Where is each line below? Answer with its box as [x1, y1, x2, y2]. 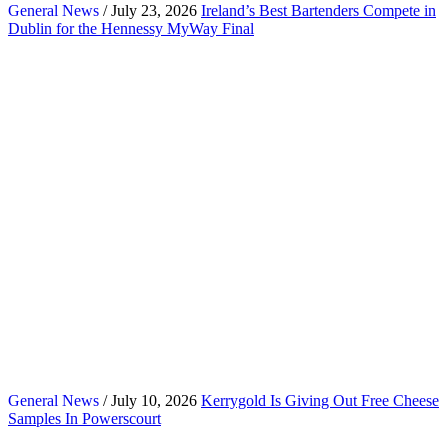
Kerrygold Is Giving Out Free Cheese [201, 391, 439, 409]
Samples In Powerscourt [8, 409, 161, 427]
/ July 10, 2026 [99, 391, 197, 409]
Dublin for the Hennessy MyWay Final [8, 19, 254, 37]
